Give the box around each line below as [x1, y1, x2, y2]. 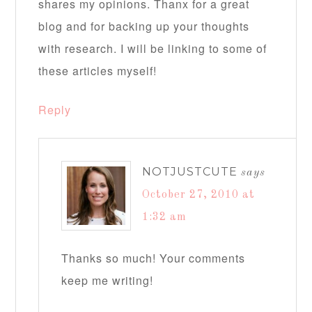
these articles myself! [38, 63, 157, 79]
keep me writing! [61, 272, 154, 289]
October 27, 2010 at [142, 189, 256, 201]
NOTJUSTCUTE [142, 165, 238, 179]
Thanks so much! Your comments [61, 250, 246, 267]
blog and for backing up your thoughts [38, 18, 250, 35]
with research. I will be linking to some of [38, 40, 267, 57]
